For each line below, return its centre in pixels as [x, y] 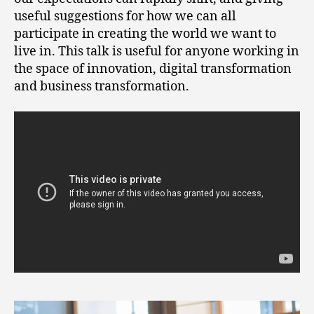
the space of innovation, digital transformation [153, 69]
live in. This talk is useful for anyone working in [157, 52]
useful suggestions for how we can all [125, 17]
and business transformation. [102, 87]
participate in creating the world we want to [145, 34]
